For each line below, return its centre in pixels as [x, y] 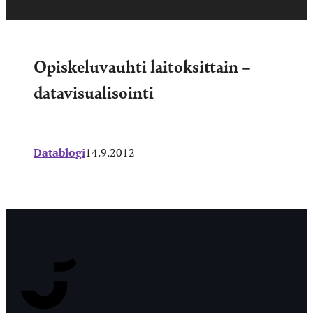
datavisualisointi [94, 91]
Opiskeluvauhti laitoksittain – [142, 65]
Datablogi [59, 152]
